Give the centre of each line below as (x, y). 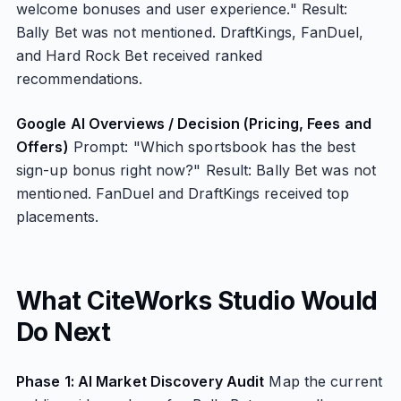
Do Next (63, 332)
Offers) (42, 147)
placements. (57, 217)
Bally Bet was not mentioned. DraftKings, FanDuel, (189, 32)
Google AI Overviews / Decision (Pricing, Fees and (193, 124)
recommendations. (79, 79)
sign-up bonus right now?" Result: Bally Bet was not (196, 170)
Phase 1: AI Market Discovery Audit (140, 381)
